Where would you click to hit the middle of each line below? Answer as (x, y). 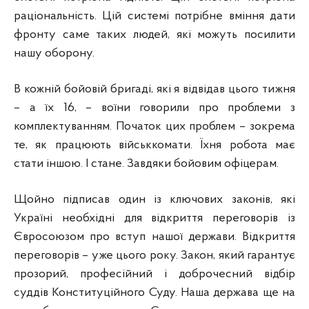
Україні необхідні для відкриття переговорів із (154, 219)
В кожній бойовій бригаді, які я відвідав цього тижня (154, 90)
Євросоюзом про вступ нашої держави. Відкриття (154, 237)
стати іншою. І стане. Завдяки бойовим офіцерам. (146, 164)
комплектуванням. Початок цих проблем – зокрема (154, 127)
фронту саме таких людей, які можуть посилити (154, 35)
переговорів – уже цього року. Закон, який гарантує (154, 256)
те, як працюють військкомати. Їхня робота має (154, 146)
